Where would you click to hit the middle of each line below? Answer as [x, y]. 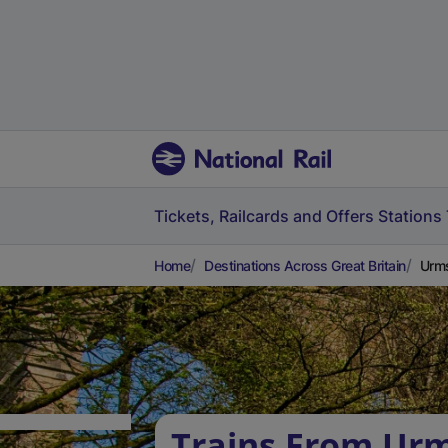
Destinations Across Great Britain [305, 265]
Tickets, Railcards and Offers [264, 216]
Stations [410, 216]
